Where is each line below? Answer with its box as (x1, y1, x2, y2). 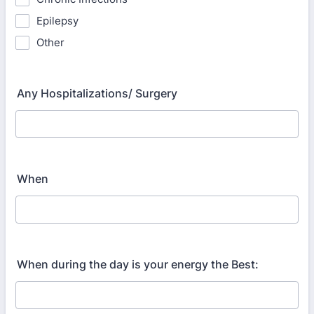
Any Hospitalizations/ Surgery (17, 86, 177, 100)
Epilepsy (36, 14, 78, 27)
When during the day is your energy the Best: (17, 257, 259, 271)
